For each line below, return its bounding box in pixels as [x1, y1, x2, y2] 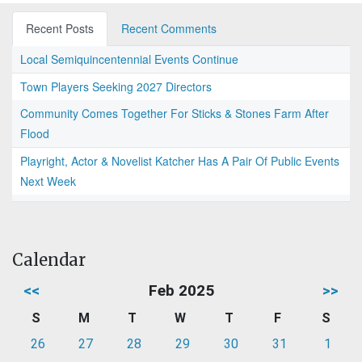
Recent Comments [121, 20, 217, 37]
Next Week [20, 173, 76, 190]
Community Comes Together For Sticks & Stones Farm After [20, 105, 329, 122]
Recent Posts [26, 20, 94, 37]
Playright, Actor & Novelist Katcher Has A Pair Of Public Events [20, 153, 339, 170]
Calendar [12, 250, 86, 271]
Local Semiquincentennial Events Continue [20, 51, 238, 68]
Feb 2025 [148, 281, 214, 301]
